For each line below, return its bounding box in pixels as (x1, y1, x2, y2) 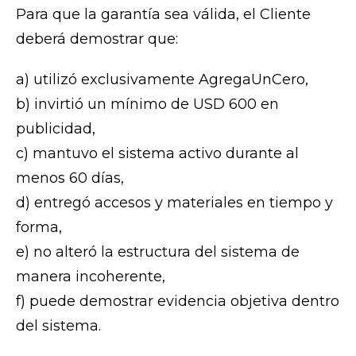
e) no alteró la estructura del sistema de (16, 243, 300, 261)
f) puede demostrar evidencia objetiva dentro (16, 292, 339, 311)
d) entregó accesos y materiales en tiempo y (16, 194, 333, 212)
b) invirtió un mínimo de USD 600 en (16, 95, 279, 114)
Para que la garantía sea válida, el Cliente (16, 6, 311, 24)
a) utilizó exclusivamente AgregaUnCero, (16, 71, 308, 89)
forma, (16, 219, 62, 237)
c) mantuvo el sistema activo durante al (16, 145, 299, 163)
